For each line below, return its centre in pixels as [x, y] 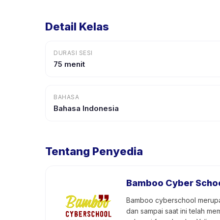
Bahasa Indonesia [86, 108]
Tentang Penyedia [94, 151]
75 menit [69, 64]
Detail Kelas [77, 27]
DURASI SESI [73, 53]
